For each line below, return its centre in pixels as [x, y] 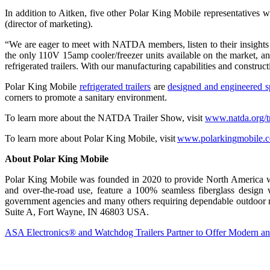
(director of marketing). [51, 24]
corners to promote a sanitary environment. [88, 97]
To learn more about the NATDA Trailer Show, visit [105, 118]
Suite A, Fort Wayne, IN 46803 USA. [80, 212]
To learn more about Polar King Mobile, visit [91, 138]
